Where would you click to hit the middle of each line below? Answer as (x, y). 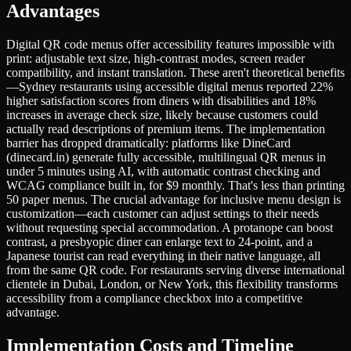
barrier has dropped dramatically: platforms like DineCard (148, 143)
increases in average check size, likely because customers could (162, 115)
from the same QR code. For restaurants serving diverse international (175, 270)
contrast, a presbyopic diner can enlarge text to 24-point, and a (159, 242)
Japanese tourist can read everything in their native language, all (163, 256)
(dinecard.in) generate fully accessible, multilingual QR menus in (166, 157)
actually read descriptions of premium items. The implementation (166, 129)
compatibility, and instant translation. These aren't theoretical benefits (175, 73)
